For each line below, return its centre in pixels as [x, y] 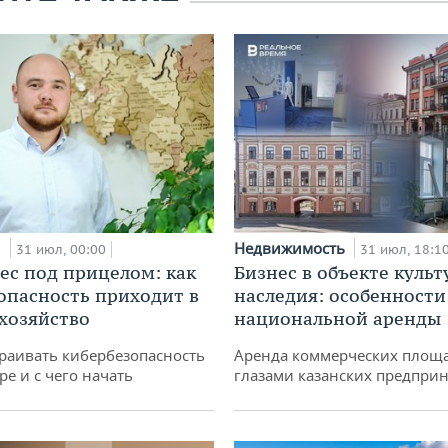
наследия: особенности [340, 296]
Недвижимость [291, 248]
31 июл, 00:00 [61, 250]
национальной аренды [337, 319]
